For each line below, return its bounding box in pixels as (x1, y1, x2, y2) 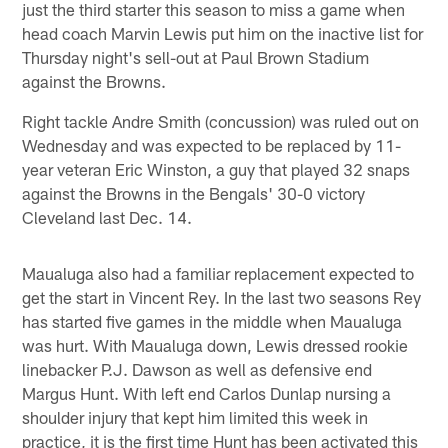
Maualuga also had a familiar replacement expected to (22, 262, 415, 283)
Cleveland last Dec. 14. (22, 206, 193, 227)
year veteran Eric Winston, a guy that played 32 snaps (22, 158, 411, 179)
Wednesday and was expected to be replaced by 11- (22, 134, 402, 155)
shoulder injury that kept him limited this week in (22, 406, 369, 427)
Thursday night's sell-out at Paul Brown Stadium (22, 46, 370, 67)
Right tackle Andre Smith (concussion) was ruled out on (22, 110, 420, 131)
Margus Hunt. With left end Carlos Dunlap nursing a (22, 382, 392, 403)
